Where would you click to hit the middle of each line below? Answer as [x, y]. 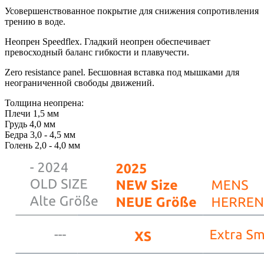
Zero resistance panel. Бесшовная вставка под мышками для [122, 72]
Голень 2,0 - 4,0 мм [42, 145]
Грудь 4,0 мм [30, 124]
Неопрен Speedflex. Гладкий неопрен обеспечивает [108, 41]
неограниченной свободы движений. [80, 82]
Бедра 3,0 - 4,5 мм [40, 134]
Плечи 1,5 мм [32, 113]
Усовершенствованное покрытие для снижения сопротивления [132, 11]
